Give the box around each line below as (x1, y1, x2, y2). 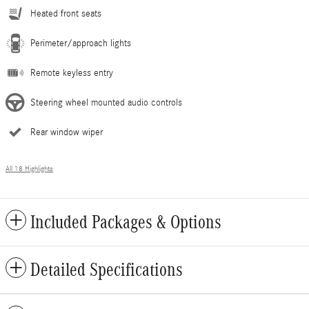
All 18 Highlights (6, 165, 53, 174)
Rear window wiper (30, 127, 103, 139)
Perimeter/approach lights (30, 38, 131, 50)
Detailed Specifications (30, 259, 183, 281)
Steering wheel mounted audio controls (30, 97, 182, 109)
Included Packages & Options (30, 212, 221, 233)
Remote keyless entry (30, 68, 113, 79)
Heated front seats (30, 8, 101, 20)
